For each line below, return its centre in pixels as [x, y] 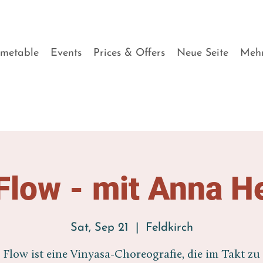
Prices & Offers [129, 53]
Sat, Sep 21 [99, 228]
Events [66, 53]
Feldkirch [169, 228]
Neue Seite [203, 53]
